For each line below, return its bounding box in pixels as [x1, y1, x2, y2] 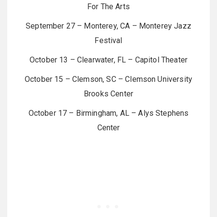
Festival [94, 36, 123, 45]
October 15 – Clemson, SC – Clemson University [24, 75, 193, 84]
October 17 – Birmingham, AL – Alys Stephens [28, 108, 189, 118]
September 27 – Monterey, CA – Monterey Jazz [26, 21, 191, 31]
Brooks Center [83, 89, 134, 98]
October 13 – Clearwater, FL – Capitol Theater [29, 55, 188, 64]
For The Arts [87, 2, 130, 11]
